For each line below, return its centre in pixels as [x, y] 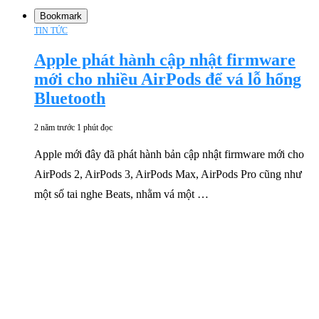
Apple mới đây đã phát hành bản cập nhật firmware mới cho [169, 154]
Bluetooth [70, 98]
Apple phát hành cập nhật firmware [165, 59]
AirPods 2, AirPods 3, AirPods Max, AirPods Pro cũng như [168, 174]
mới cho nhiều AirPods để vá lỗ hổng [168, 79]
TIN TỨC [51, 30]
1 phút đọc [95, 127]
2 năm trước [54, 127]
